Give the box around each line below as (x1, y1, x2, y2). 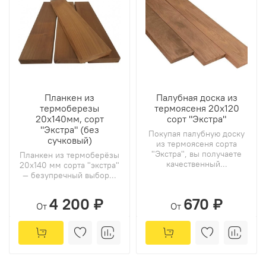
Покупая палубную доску (148, 128, 245, 140)
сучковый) (47, 134, 92, 147)
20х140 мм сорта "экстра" (20, 160, 119, 171)
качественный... (166, 159, 227, 170)
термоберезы (40, 102, 99, 115)
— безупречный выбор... (23, 170, 116, 181)
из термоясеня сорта (156, 138, 237, 150)
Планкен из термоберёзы (20, 150, 119, 161)
